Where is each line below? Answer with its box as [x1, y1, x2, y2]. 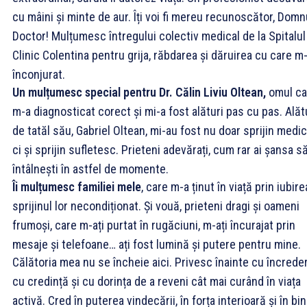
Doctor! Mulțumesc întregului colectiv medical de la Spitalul [12, 28, 306, 43]
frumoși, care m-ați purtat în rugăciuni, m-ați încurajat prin [12, 217, 295, 232]
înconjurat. [12, 66, 65, 82]
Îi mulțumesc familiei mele [12, 179, 141, 194]
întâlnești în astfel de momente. [12, 161, 169, 176]
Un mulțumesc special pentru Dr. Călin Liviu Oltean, [12, 84, 266, 99]
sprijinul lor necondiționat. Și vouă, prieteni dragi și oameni [12, 198, 299, 213]
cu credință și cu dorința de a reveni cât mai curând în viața [12, 273, 301, 288]
